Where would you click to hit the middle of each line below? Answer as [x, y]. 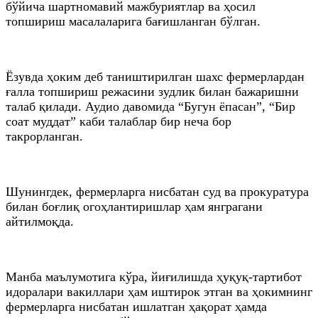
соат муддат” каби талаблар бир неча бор [119, 121]
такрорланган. [46, 136]
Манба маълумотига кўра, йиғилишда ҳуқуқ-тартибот [154, 276]
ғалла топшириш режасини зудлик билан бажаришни [152, 91]
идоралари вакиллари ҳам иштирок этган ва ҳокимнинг [159, 291]
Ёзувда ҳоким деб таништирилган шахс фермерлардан [155, 76]
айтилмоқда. [40, 221]
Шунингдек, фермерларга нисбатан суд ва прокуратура [157, 191]
